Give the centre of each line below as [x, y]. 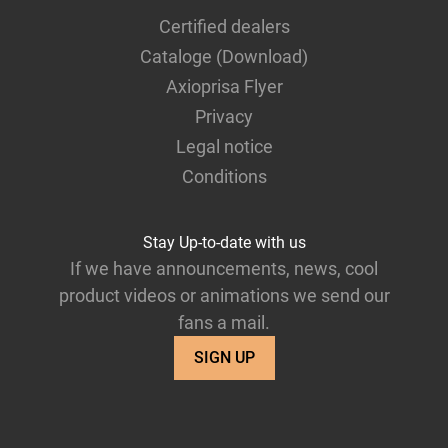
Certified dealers [224, 27]
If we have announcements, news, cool [224, 269]
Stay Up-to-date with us [224, 243]
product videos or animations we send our [224, 296]
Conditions [224, 177]
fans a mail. [224, 323]
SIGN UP [224, 358]
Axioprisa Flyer [224, 87]
